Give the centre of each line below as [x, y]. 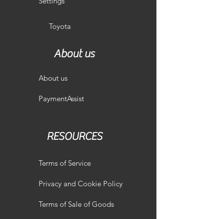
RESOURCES [74, 136]
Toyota [60, 26]
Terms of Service [65, 163]
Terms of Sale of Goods [76, 204]
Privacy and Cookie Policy [81, 184]
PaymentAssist [61, 99]
